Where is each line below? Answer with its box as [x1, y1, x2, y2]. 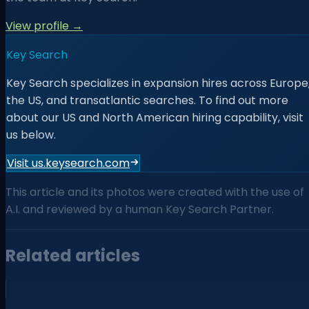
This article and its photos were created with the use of [6, 183, 304, 200]
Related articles [6, 243, 140, 267]
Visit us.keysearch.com [7, 154, 130, 171]
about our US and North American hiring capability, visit [6, 109, 303, 126]
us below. [6, 126, 56, 143]
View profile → [6, 17, 83, 34]
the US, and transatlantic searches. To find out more [6, 92, 288, 108]
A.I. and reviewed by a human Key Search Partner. [6, 201, 274, 217]
